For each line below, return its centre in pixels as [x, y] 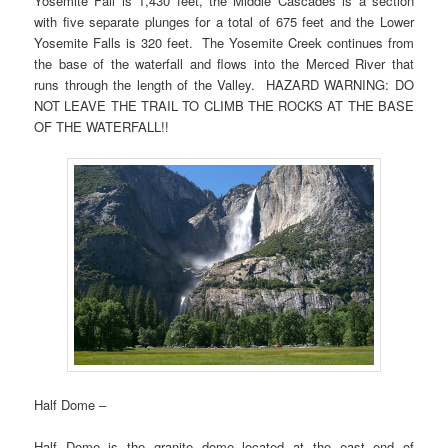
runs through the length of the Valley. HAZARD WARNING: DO [224, 85]
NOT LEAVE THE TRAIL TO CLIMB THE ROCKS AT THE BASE [224, 106]
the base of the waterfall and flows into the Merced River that [224, 64]
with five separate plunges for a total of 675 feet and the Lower [224, 22]
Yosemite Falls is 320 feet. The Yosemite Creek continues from [224, 43]
